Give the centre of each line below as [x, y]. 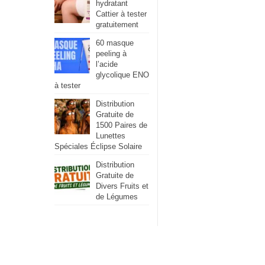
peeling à [111, 54]
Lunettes [111, 136]
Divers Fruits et [122, 186]
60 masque [115, 43]
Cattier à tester [121, 14]
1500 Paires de [122, 125]
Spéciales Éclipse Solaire [98, 146]
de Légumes [117, 197]
